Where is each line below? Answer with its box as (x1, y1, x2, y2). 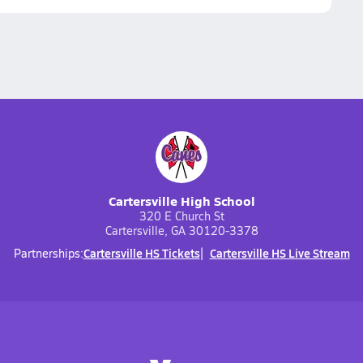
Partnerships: (13, 246, 83, 261)
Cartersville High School (108, 191, 255, 210)
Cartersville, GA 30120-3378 (105, 223, 258, 238)
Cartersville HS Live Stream (209, 245, 350, 261)
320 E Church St (139, 208, 224, 224)
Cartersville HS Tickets (83, 245, 200, 261)
